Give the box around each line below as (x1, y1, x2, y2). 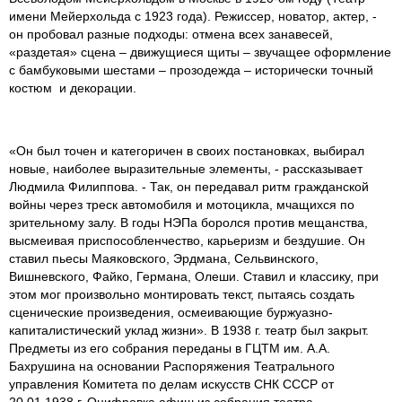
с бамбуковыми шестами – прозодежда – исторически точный (9, 62, 373, 77)
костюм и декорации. (9, 80, 140, 95)
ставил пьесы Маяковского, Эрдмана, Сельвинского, (9, 250, 319, 266)
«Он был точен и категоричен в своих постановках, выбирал (9, 143, 364, 158)
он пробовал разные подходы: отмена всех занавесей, (9, 26, 333, 41)
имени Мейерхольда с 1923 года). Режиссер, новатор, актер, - (9, 8, 377, 23)
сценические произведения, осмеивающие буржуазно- (9, 304, 333, 319)
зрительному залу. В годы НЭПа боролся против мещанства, (9, 214, 368, 230)
